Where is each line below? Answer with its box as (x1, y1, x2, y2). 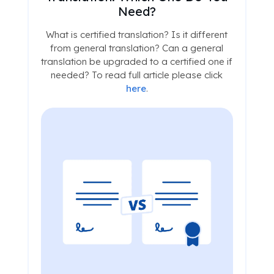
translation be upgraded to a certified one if (41, 56, 232, 68)
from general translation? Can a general (50, 42, 223, 54)
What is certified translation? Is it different (46, 29, 228, 41)
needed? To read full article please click (51, 69, 223, 81)
